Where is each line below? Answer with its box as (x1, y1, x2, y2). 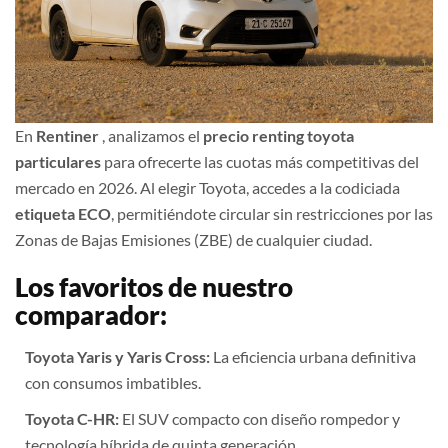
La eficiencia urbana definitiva (213, 347, 416, 367)
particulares (15, 152, 101, 172)
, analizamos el (99, 126, 203, 146)
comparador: (15, 299, 167, 332)
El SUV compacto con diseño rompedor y (122, 409, 400, 429)
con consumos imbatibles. (25, 373, 201, 393)
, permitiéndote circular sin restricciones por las (111, 204, 433, 224)
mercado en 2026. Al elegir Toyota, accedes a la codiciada (15, 178, 400, 198)
